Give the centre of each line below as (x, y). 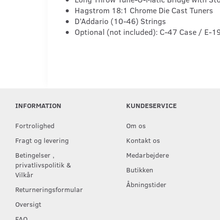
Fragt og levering (42, 140)
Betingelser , (35, 155)
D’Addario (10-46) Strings (120, 21)
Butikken (139, 169)
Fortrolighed (35, 125)
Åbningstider (146, 184)
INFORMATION (38, 105)
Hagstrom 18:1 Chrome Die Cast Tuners (144, 10)
